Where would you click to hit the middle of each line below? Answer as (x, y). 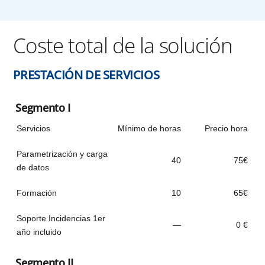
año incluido (39, 232)
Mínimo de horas (150, 129)
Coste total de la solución (123, 45)
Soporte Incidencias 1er (61, 219)
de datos (33, 168)
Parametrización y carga (62, 154)
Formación (37, 193)
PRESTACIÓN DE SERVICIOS (86, 75)
